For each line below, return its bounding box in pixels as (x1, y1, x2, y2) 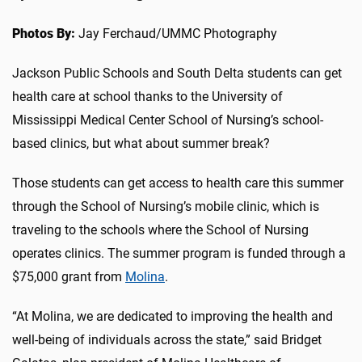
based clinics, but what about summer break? (12, 135, 270, 151)
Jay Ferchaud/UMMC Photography (75, 25, 277, 41)
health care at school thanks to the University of (12, 88, 283, 104)
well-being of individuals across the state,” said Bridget (12, 331, 322, 347)
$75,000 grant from (12, 268, 125, 284)
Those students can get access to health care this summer (12, 175, 343, 191)
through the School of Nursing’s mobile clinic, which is (12, 198, 319, 214)
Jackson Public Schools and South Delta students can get (12, 65, 342, 81)
